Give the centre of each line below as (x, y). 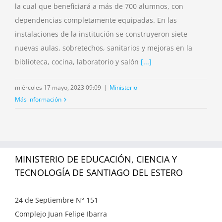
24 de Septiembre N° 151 (56, 200)
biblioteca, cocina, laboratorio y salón (78, 61)
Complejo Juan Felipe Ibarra (61, 214)
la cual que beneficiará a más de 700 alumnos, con (99, 6)
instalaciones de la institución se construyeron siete (101, 34)
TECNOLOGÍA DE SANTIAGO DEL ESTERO (99, 172)
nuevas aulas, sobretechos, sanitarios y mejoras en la (104, 48)
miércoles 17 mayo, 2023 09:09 (58, 87)
